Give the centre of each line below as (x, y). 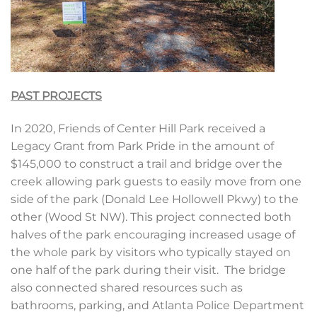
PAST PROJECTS (56, 96)
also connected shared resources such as (127, 287)
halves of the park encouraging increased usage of (153, 234)
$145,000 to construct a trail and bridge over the (146, 163)
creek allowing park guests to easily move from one (156, 181)
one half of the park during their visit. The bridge (148, 270)
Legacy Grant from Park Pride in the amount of (142, 146)
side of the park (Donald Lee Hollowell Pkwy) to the (155, 199)
